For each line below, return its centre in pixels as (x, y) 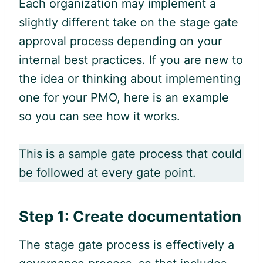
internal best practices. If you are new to (131, 60)
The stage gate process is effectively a (127, 245)
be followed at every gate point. (107, 172)
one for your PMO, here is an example (124, 97)
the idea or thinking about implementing (130, 78)
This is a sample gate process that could (130, 154)
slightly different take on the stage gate (129, 22)
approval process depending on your (120, 41)
